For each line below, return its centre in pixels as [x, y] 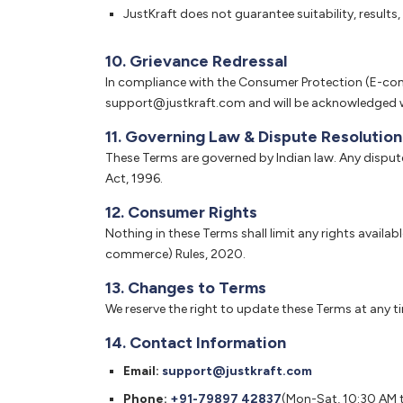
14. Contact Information [196, 343]
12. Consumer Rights [181, 212]
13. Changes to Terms [186, 288]
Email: [141, 371]
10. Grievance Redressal [196, 61]
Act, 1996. [134, 179]
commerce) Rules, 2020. [175, 254]
